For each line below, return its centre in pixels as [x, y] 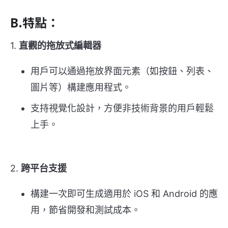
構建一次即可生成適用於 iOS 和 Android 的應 [124, 194]
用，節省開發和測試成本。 [85, 210]
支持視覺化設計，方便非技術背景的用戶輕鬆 [122, 108]
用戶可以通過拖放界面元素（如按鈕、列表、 [122, 71]
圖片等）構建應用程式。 [81, 88]
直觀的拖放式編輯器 [60, 46]
